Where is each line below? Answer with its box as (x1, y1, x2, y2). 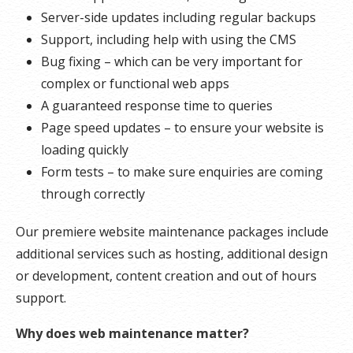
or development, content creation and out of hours (16, 266, 317, 284)
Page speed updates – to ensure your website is (41, 118, 324, 136)
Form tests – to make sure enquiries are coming (41, 162, 323, 180)
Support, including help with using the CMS (41, 30, 296, 48)
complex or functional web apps (41, 74, 229, 92)
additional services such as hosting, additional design (16, 244, 328, 262)
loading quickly (41, 140, 128, 158)
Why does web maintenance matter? (16, 324, 249, 342)
